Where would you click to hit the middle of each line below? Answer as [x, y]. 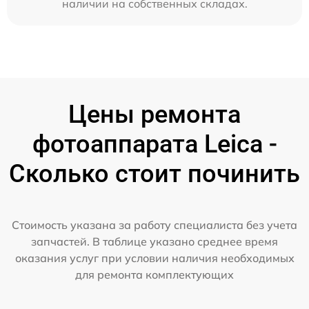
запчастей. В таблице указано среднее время [154, 242]
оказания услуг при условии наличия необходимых [154, 258]
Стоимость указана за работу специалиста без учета [154, 225]
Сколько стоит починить [154, 174]
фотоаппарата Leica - [154, 144]
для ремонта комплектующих [154, 275]
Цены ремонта [154, 115]
